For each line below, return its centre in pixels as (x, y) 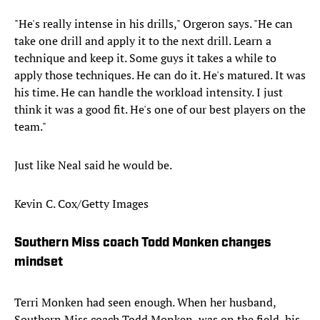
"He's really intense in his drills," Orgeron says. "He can (154, 24)
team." (30, 127)
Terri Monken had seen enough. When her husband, (145, 302)
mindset (39, 263)
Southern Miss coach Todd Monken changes (143, 244)
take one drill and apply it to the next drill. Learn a (143, 41)
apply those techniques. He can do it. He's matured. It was (160, 75)
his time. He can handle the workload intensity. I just (149, 92)
